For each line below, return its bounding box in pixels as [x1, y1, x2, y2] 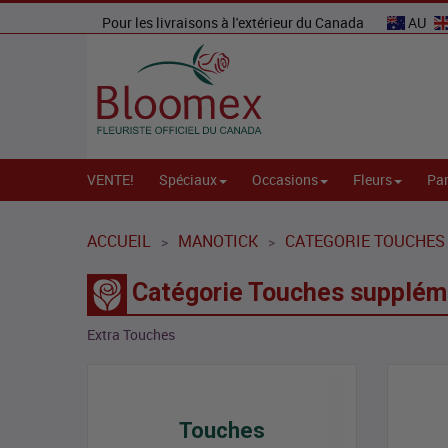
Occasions [252, 170, 318, 190]
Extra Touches [87, 325, 175, 345]
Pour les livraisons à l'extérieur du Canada [102, 13, 367, 32]
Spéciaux [159, 170, 217, 190]
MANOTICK [178, 230, 258, 253]
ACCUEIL [87, 230, 151, 253]
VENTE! [87, 170, 134, 190]
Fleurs [353, 170, 392, 190]
